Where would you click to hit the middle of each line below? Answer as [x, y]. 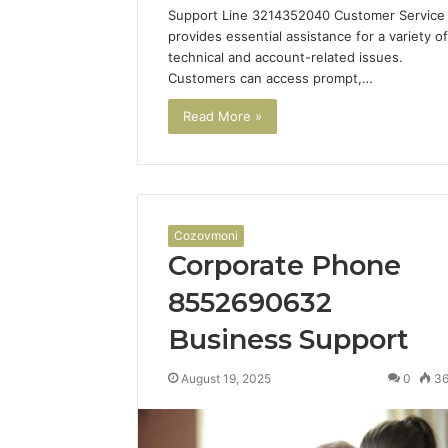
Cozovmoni [206, 235]
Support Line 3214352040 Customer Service [306, 15]
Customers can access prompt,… [270, 78]
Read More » [222, 116]
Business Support [288, 339]
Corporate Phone [284, 265]
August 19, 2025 [226, 378]
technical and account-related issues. [285, 57]
